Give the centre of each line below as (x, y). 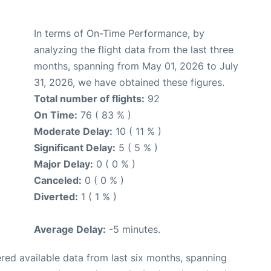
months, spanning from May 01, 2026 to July (136, 66)
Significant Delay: (75, 148)
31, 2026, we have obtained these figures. (129, 83)
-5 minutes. (133, 230)
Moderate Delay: (73, 132)
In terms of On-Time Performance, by (119, 34)
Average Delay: (70, 230)
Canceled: (58, 181)
